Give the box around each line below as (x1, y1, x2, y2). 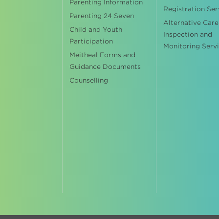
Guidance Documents (69, 63, 141, 70)
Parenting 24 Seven (69, 12, 134, 20)
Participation (69, 38, 113, 45)
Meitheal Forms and (69, 51, 136, 59)
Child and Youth (69, 26, 123, 33)
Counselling (69, 77, 109, 84)
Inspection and (163, 31, 212, 38)
